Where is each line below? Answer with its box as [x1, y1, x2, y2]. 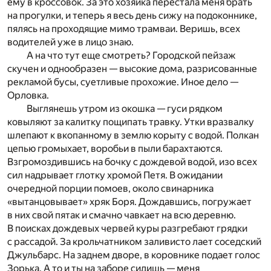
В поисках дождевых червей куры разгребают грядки [7, 222, 247, 234]
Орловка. [7, 89, 49, 101]
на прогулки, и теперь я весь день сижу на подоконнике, [7, 9, 257, 21]
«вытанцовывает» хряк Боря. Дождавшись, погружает [7, 195, 252, 207]
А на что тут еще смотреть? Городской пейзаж [27, 49, 236, 61]
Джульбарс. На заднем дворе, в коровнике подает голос [7, 249, 260, 261]
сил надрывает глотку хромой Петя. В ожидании [7, 169, 223, 181]
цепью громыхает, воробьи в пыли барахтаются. [7, 142, 223, 154]
